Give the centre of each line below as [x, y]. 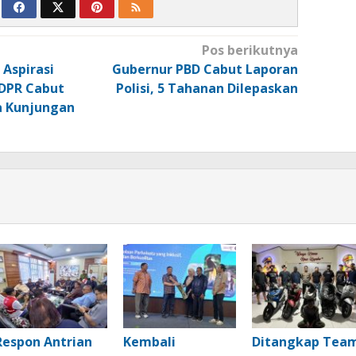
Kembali [149, 341]
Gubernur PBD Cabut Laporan [205, 69]
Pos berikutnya [250, 50]
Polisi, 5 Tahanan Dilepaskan [207, 88]
